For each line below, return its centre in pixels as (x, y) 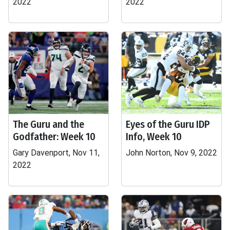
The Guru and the (49, 124)
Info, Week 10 (154, 137)
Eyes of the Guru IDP (168, 124)
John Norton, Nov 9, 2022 (171, 153)
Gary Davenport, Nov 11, (56, 153)
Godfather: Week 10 (54, 137)
